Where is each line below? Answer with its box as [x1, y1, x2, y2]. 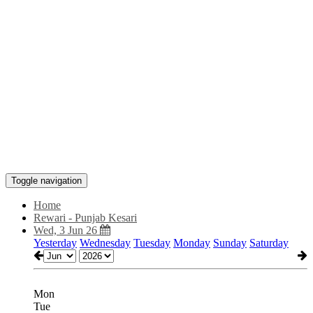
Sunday [213, 237, 247, 249]
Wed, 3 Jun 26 [34, 224, 100, 236]
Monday [173, 237, 210, 249]
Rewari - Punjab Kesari [34, 212, 137, 224]
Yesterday [34, 237, 77, 249]
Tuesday [133, 237, 170, 249]
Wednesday [80, 237, 131, 249]
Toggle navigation [11, 175, 82, 186]
